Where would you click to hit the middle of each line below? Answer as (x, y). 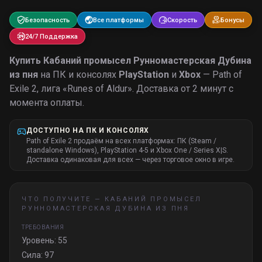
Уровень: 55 (44, 240)
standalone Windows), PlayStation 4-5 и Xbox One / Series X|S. (127, 150)
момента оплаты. (47, 103)
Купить (26, 61)
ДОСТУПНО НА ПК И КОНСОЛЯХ (88, 130)
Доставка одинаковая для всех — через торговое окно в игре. (130, 160)
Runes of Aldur (97, 89)
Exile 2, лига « (38, 89)
